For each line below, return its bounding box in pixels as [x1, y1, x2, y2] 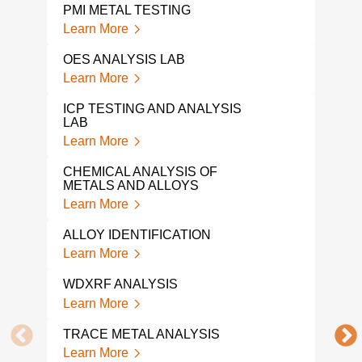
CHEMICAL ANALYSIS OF [62, 165, 217, 179]
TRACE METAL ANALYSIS [62, 326, 220, 341]
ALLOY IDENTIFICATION [62, 228, 211, 242]
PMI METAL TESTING [62, 2, 191, 17]
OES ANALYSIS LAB [62, 52, 185, 66]
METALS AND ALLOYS [62, 179, 199, 193]
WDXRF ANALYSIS [62, 277, 178, 292]
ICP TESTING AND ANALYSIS [62, 101, 242, 116]
